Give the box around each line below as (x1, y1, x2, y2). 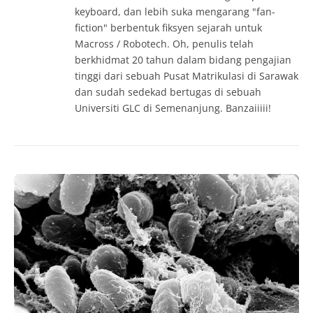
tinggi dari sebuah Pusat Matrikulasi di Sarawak (75, 69, 298, 82)
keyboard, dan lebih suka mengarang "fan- (75, 5, 275, 18)
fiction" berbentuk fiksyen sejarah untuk (75, 21, 262, 34)
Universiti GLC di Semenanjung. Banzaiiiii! (75, 101, 271, 115)
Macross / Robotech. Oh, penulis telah (75, 37, 254, 50)
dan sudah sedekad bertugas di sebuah (75, 85, 261, 99)
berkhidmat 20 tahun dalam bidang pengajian (75, 53, 291, 66)
